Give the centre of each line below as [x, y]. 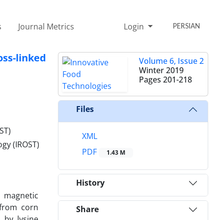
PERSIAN [187, 26]
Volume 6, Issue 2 [171, 61]
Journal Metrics [46, 26]
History [90, 183]
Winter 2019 [161, 70]
